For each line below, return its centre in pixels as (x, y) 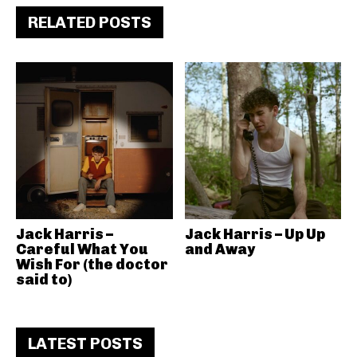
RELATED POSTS (90, 22)
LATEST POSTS (85, 343)
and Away (220, 249)
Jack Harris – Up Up (255, 234)
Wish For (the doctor (92, 264)
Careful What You (82, 249)
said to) (44, 279)
